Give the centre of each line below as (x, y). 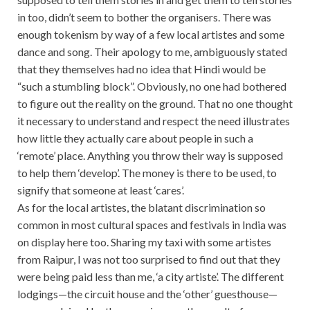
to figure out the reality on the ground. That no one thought (155, 104)
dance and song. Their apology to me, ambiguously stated (152, 52)
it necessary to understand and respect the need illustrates (154, 121)
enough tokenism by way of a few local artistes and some (151, 35)
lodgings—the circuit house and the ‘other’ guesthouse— (147, 294)
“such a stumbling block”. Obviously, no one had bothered (152, 86)
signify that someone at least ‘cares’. (101, 190)
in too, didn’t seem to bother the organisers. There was (144, 17)
